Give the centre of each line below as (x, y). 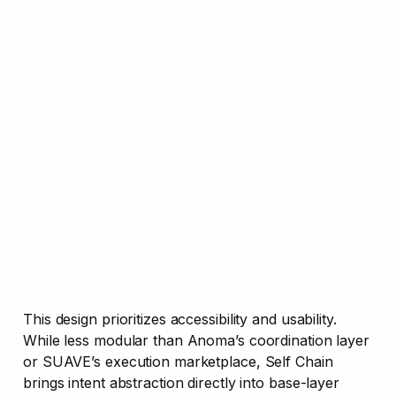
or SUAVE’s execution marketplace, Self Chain (178, 361)
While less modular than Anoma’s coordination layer (196, 340)
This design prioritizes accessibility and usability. (180, 319)
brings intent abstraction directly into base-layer (181, 382)
